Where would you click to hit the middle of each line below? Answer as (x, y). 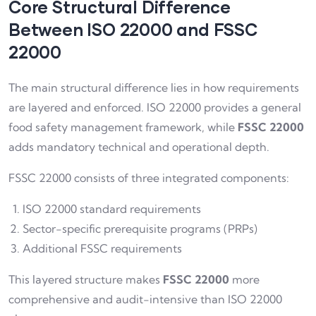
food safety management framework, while (123, 127)
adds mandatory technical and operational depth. (139, 146)
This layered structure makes (86, 279)
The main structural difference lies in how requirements (154, 87)
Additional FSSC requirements (102, 248)
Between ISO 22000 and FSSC (133, 29)
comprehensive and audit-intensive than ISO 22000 (145, 299)
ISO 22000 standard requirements (112, 208)
